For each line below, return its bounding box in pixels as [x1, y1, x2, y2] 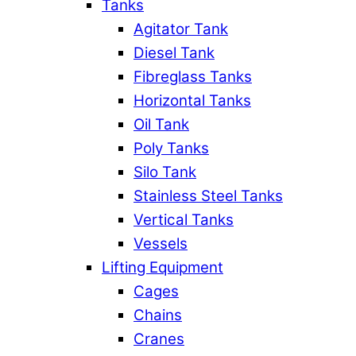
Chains [133, 305, 182, 324]
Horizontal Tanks [133, 91, 251, 110]
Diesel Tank [133, 43, 215, 62]
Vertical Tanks [133, 210, 234, 229]
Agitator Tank [133, 19, 228, 38]
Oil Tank [133, 114, 189, 133]
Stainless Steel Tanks [133, 186, 283, 205]
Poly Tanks [133, 138, 209, 157]
